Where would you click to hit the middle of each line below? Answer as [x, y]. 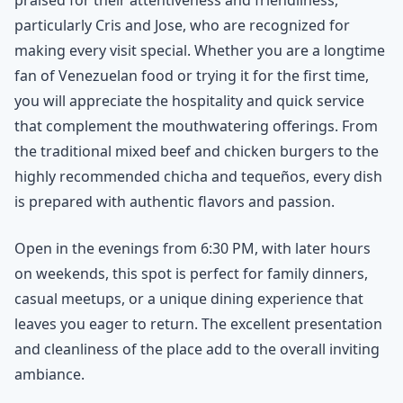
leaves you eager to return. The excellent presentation [198, 323]
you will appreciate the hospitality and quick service [189, 100]
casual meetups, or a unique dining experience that [189, 298]
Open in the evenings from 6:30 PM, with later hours [193, 248]
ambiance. [49, 374]
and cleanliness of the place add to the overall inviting [197, 349]
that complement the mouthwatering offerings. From [196, 125]
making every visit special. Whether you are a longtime [200, 50]
